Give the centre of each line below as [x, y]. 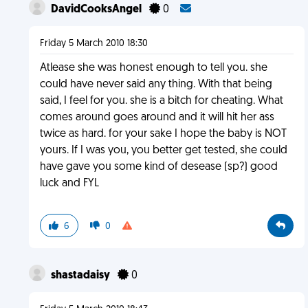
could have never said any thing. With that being [156, 85]
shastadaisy [81, 276]
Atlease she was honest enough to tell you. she [153, 68]
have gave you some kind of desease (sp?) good [158, 167]
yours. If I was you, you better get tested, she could [163, 151]
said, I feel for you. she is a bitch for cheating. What [161, 101]
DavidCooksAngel [97, 10]
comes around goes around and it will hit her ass [157, 118]
